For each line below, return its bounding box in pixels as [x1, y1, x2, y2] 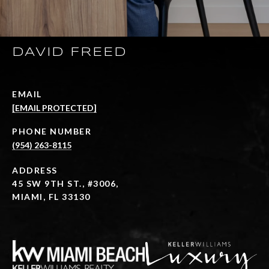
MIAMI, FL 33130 [12, 191, 91, 202]
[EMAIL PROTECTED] [12, 102, 97, 113]
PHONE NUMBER [12, 125, 91, 136]
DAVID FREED [12, 46, 127, 58]
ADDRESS [12, 165, 58, 175]
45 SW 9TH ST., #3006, [12, 178, 119, 189]
